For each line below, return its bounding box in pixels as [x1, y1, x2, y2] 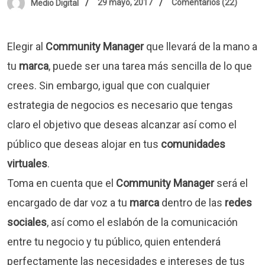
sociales [7, 215, 47, 228]
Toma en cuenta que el [7, 176, 116, 189]
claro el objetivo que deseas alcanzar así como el [7, 118, 237, 131]
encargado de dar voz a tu [7, 196, 130, 209]
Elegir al [7, 40, 46, 53]
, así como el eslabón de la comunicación [47, 215, 238, 228]
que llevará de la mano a [144, 40, 257, 53]
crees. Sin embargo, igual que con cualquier [7, 79, 210, 92]
